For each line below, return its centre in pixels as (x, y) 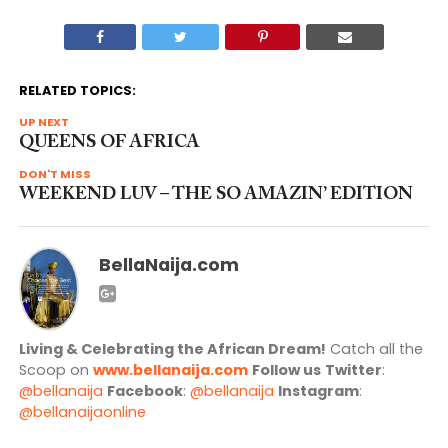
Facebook (144, 390)
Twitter (353, 369)
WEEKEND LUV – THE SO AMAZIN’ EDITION (215, 195)
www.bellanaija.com (170, 369)
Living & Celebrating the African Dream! (172, 348)
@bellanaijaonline (82, 411)
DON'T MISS (54, 174)
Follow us (286, 369)
